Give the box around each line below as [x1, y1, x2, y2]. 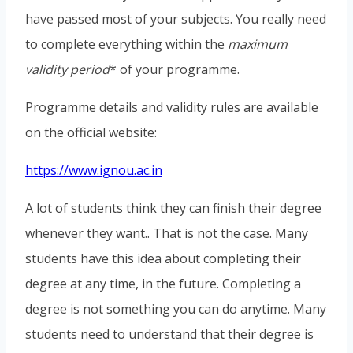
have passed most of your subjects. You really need [25, 10, 326, 28]
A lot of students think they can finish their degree [25, 199, 321, 217]
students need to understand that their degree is [25, 325, 314, 344]
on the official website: [25, 124, 157, 142]
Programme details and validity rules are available [25, 98, 318, 117]
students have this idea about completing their [25, 250, 301, 268]
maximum [228, 35, 288, 54]
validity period [25, 61, 110, 79]
